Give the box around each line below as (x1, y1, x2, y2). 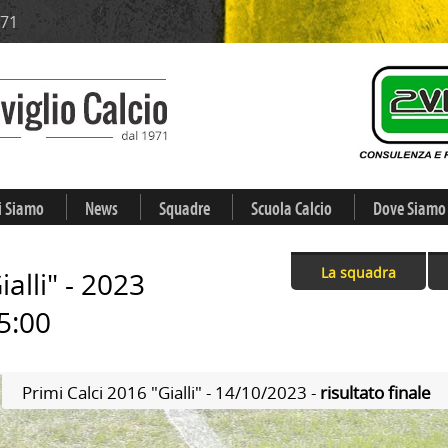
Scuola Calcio (251, 198, 332, 220)
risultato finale (319, 381, 431, 404)
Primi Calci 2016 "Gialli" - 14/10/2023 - (21, 381, 320, 404)
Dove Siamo (373, 198, 446, 220)
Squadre (159, 198, 210, 220)
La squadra (321, 263, 396, 282)
